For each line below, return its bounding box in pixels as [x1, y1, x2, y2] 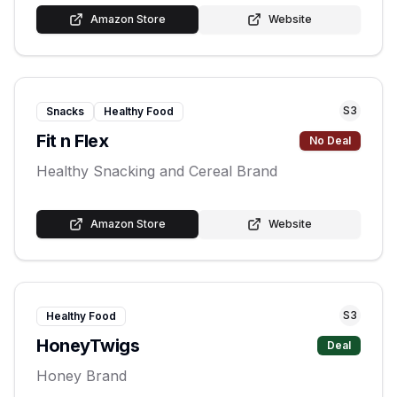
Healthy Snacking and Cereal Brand [36, 162, 277, 180]
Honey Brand [36, 367, 127, 385]
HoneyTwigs [36, 335, 139, 356]
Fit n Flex [36, 130, 108, 152]
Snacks [46, 105, 84, 118]
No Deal [309, 134, 351, 147]
